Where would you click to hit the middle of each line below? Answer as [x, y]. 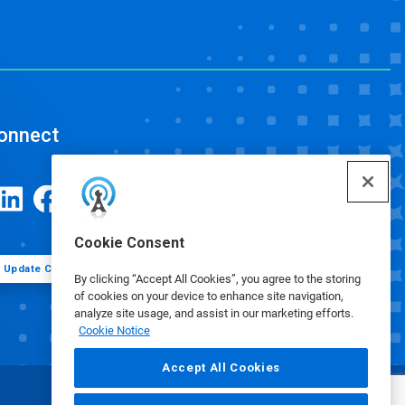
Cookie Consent [129, 243]
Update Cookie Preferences [76, 269]
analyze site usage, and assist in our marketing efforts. [214, 313]
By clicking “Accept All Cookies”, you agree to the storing [217, 279]
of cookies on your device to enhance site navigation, [209, 296]
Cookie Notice [114, 330]
